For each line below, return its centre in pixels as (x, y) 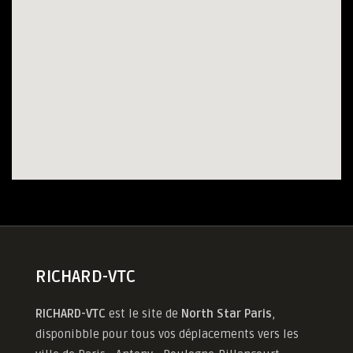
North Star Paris (227, 314)
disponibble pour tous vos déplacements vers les (167, 334)
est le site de (143, 314)
